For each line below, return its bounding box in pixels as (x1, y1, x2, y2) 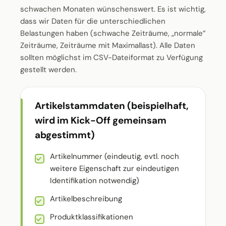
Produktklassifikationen (50, 212, 133, 222)
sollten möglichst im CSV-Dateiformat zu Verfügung (20, 52, 203, 63)
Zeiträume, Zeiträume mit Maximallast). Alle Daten (20, 40, 195, 50)
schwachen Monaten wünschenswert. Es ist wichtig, (20, 4, 206, 14)
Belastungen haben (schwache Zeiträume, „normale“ (20, 28, 206, 38)
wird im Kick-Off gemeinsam (35, 114, 166, 127)
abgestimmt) (35, 129, 95, 141)
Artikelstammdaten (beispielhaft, (35, 99, 189, 112)
